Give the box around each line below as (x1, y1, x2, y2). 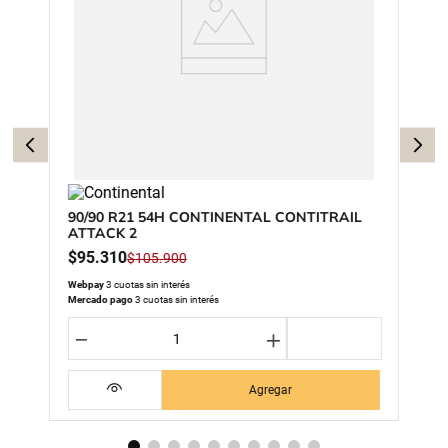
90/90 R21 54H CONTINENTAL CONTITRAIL (68, 208, 362, 226)
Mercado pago (68, 294, 133, 305)
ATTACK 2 (68, 224, 137, 242)
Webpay (68, 279, 104, 290)
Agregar (249, 383, 293, 397)
